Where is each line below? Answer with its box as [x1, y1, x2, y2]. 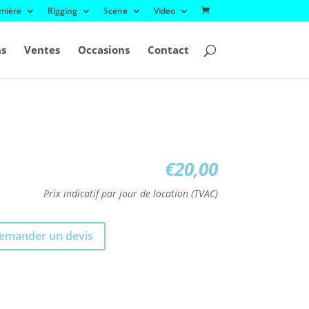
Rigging [47, 5, 77, 17]
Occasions [77, 43, 130, 57]
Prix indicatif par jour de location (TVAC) [43, 187, 218, 201]
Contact [147, 43, 189, 57]
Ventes [23, 43, 60, 57]
